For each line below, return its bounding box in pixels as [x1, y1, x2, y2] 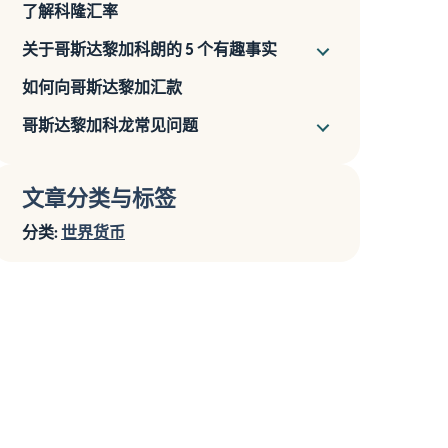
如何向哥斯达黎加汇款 [22, 77, 182, 96]
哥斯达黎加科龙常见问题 [22, 115, 198, 134]
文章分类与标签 [22, 184, 176, 210]
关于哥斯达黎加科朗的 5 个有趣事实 [22, 39, 277, 58]
